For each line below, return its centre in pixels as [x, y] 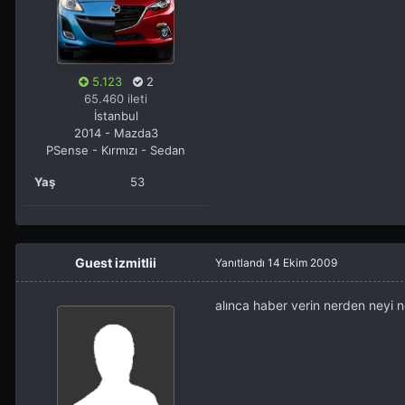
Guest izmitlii [116, 263]
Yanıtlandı [241, 263]
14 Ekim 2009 [302, 263]
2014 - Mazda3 [116, 133]
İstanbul [116, 116]
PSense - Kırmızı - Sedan [116, 151]
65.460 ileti [116, 99]
